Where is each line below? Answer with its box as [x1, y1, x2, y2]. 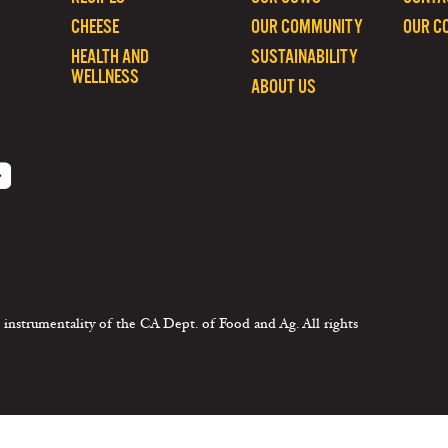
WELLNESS [71, 66, 139, 87]
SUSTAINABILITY [251, 46, 358, 67]
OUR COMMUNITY [251, 16, 363, 37]
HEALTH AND [71, 46, 149, 67]
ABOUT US [251, 76, 316, 97]
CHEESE [71, 16, 119, 37]
